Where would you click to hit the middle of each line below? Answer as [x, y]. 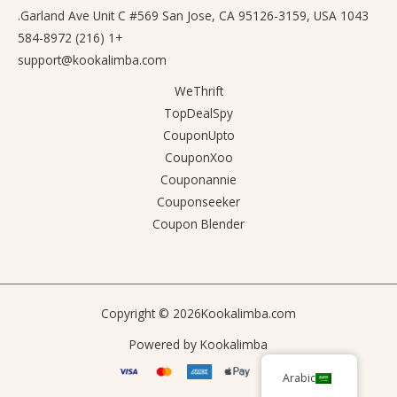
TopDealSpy [198, 113]
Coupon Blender [198, 223]
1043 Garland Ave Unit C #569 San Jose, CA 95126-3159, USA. [354, 15]
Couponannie [198, 179]
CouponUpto [198, 135]
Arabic [300, 378]
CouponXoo [198, 157]
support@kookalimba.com [92, 59]
